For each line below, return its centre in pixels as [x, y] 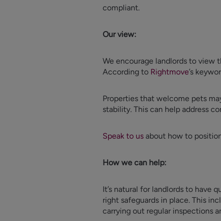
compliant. [121, 8]
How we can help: [134, 163]
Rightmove [170, 72]
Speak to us [123, 136]
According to [127, 72]
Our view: [121, 34]
